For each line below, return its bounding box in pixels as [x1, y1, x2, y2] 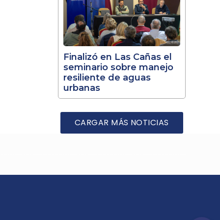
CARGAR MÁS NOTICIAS [74, 117, 169, 129]
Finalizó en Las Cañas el [63, 51, 172, 62]
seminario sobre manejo [63, 61, 173, 73]
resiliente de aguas [63, 72, 151, 83]
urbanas [63, 82, 100, 93]
